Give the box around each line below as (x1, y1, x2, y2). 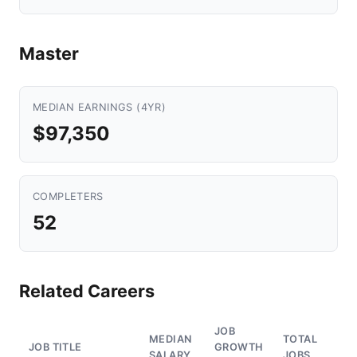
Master (19, 43, 79, 64)
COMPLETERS (33, 190, 104, 202)
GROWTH (214, 341, 264, 353)
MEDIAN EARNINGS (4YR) (33, 101, 167, 113)
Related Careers (19, 280, 155, 301)
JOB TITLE (29, 341, 82, 353)
